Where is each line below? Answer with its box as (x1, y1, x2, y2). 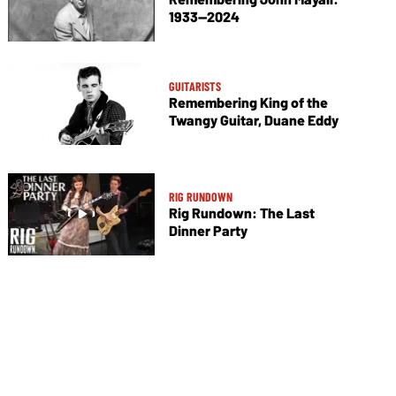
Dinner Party (168, 221, 247, 239)
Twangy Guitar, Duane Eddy (168, 110, 339, 128)
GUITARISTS (168, 78, 221, 94)
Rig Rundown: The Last (168, 203, 315, 221)
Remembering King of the (168, 93, 328, 110)
